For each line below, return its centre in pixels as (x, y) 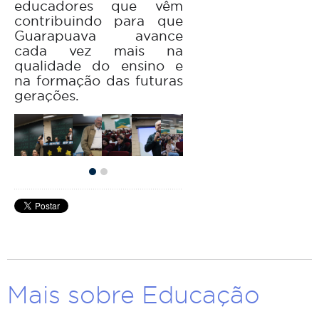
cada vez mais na (99, 50)
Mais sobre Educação (134, 294)
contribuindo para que (99, 20)
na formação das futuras (99, 80)
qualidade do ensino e (99, 65)
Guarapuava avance (99, 35)
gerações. (47, 95)
